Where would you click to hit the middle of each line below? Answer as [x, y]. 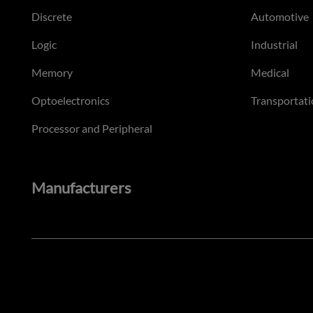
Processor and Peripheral [92, 129]
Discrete [52, 17]
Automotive [279, 17]
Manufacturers [81, 188]
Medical [270, 73]
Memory [52, 73]
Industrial [274, 45]
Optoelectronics [71, 101]
